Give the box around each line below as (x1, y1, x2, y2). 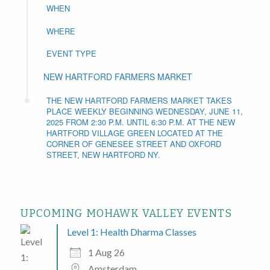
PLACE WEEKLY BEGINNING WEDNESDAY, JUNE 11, (46, 105, 243, 117)
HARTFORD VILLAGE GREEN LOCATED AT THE (46, 127, 223, 139)
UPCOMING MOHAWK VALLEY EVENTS (20, 207, 232, 221)
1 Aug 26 (87, 246, 125, 259)
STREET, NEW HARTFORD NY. (46, 148, 160, 160)
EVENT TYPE (46, 48, 96, 60)
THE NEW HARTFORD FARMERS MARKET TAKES (46, 94, 232, 106)
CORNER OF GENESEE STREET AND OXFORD (46, 137, 221, 149)
